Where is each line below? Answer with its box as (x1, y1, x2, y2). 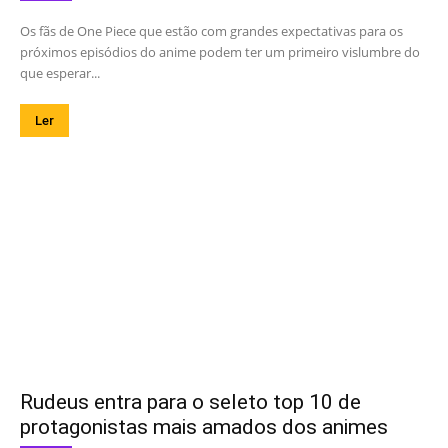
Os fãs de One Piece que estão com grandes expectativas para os (20, 21, 403, 40)
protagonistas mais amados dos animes (20, 414, 388, 439)
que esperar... (20, 63, 100, 82)
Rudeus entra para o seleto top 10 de (20, 389, 361, 414)
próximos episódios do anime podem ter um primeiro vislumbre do (20, 42, 420, 61)
